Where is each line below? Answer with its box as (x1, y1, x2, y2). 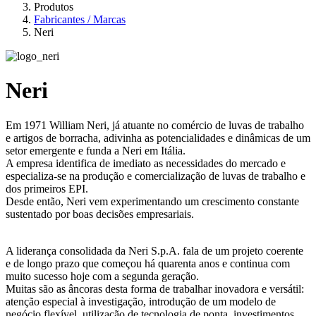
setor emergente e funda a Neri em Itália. (6, 144, 186, 157)
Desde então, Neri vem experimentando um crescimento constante (6, 195, 299, 207)
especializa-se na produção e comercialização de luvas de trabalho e (6, 169, 305, 182)
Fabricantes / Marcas (34, 13, 126, 25)
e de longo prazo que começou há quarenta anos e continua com (6, 257, 290, 269)
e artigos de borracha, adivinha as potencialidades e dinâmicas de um (6, 131, 310, 144)
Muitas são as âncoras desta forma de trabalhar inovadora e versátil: (6, 282, 304, 295)
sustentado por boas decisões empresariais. (6, 207, 194, 220)
